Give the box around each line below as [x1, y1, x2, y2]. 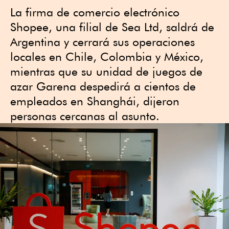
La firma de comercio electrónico [10, 5, 179, 19]
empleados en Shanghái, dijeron [10, 94, 179, 108]
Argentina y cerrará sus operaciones [10, 35, 195, 49]
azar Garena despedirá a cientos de [10, 79, 196, 93]
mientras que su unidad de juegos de [10, 64, 202, 78]
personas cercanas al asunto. [10, 109, 159, 123]
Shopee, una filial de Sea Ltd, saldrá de [10, 20, 214, 34]
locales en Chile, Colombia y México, [10, 50, 203, 63]
